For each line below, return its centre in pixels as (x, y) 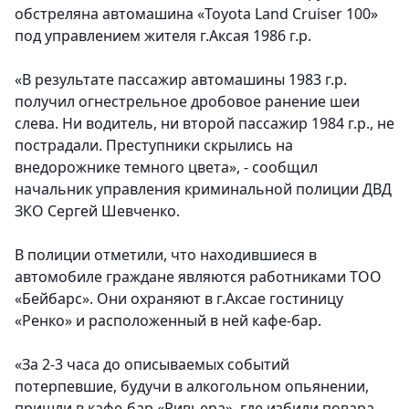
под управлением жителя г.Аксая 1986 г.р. (163, 36)
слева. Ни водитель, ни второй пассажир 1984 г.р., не (204, 124)
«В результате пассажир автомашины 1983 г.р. (181, 80)
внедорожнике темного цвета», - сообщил (166, 168)
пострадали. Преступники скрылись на (154, 146)
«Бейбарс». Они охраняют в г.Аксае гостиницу (179, 299)
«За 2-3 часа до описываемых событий (152, 365)
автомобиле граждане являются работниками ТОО (198, 277)
